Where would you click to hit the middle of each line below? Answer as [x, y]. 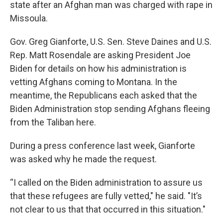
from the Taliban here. [53, 122]
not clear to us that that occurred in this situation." [108, 209]
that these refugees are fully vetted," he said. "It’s [106, 196]
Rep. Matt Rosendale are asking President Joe [100, 55]
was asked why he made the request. [83, 159]
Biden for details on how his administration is [98, 68]
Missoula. [29, 18]
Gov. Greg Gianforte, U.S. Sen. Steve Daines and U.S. [111, 42]
